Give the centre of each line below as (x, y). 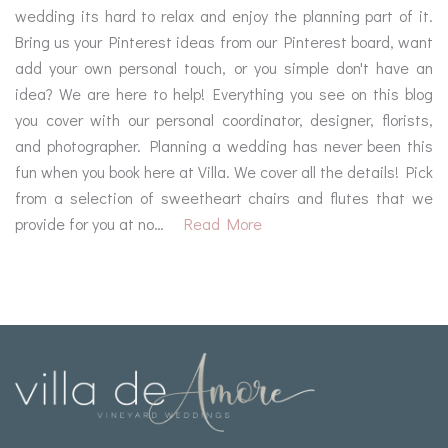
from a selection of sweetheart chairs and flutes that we (224, 198)
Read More (223, 224)
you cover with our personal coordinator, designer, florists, (224, 120)
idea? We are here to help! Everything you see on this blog (224, 94)
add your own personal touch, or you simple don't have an (224, 68)
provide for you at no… (89, 224)
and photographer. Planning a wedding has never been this (224, 146)
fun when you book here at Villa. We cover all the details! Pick (224, 172)
